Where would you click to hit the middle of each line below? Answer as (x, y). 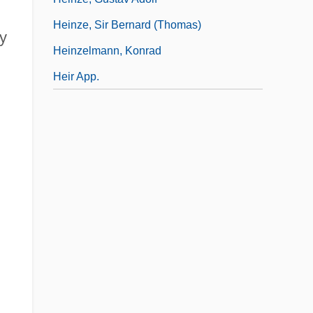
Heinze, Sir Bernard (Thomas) (127, 24)
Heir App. (76, 76)
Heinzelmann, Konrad (107, 50)
